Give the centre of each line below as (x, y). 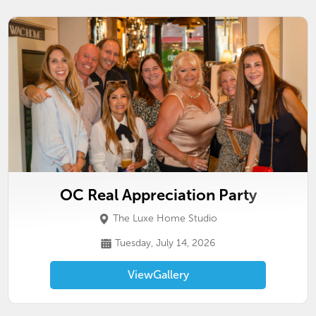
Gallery (171, 275)
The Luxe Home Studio (165, 218)
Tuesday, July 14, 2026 (165, 243)
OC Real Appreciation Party (158, 195)
